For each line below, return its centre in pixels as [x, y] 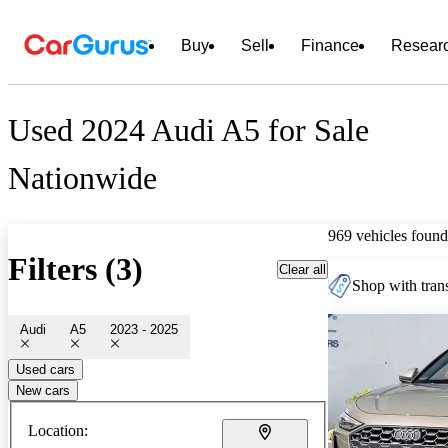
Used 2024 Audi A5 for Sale [188, 130]
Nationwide [82, 178]
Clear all [302, 269]
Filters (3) [75, 269]
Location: [58, 430]
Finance [330, 45]
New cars [43, 390]
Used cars [45, 369]
